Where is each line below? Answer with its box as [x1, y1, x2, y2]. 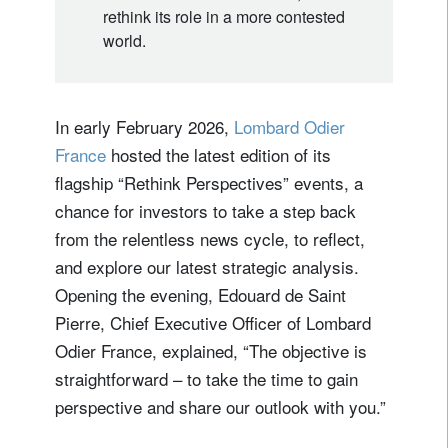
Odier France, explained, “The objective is [55, 337, 367, 363]
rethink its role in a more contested [103, 4, 345, 28]
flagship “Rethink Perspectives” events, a [55, 169, 363, 195]
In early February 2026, [55, 113, 234, 139]
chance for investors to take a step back [55, 197, 356, 223]
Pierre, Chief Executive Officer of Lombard [55, 309, 371, 335]
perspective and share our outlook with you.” [55, 393, 386, 419]
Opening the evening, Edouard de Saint [55, 281, 346, 307]
